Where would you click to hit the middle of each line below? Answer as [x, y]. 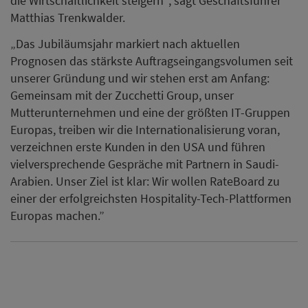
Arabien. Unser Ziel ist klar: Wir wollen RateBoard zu [145, 181]
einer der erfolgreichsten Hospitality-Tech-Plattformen [151, 198]
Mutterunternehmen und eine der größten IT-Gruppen [150, 112]
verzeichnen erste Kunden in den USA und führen [138, 146]
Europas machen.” [57, 215]
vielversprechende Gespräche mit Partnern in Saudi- [145, 164]
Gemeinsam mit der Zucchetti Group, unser [122, 95]
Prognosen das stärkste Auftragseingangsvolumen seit [152, 60]
